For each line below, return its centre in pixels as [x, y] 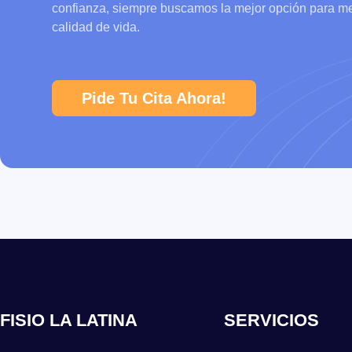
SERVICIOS [271, 321]
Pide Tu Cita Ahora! [154, 99]
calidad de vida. [95, 27]
